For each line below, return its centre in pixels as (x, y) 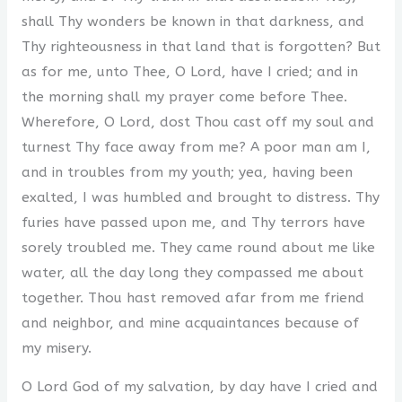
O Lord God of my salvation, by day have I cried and (199, 387)
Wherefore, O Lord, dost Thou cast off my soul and (197, 122)
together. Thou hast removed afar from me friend (192, 297)
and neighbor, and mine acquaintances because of (190, 323)
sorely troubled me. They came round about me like (198, 247)
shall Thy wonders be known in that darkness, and (192, 21)
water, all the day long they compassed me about (192, 272)
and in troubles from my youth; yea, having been (187, 172)
